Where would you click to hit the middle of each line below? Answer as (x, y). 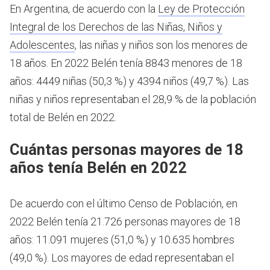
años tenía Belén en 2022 (98, 167)
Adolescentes (42, 45)
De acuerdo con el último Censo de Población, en (124, 203)
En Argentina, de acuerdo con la (84, 9)
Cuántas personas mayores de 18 (127, 149)
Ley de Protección (201, 9)
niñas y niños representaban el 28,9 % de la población (133, 99)
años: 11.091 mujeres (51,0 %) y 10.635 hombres (122, 239)
